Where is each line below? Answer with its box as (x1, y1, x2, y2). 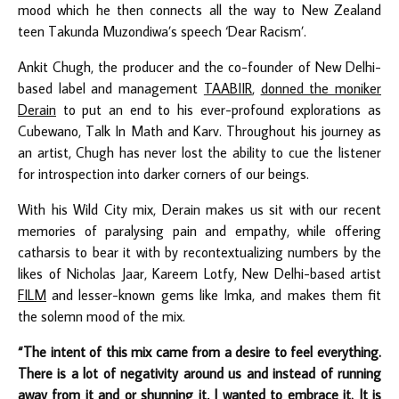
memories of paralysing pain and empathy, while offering (18, 221, 381, 240)
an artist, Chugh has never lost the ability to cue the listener (18, 142, 381, 161)
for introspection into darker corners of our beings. (18, 164, 309, 183)
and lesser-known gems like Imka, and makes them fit (46, 285, 381, 304)
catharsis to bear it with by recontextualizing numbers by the (18, 242, 381, 261)
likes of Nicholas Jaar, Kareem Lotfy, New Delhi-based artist (18, 264, 381, 282)
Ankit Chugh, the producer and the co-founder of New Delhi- (18, 57, 381, 76)
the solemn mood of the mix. (18, 306, 185, 325)
